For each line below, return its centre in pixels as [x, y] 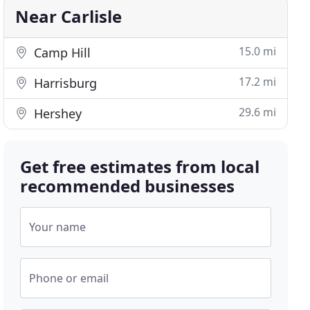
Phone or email [69, 278]
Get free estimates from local [140, 166]
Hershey [56, 113]
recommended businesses [128, 186]
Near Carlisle [69, 16]
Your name [58, 227]
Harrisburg [64, 83]
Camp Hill [61, 53]
